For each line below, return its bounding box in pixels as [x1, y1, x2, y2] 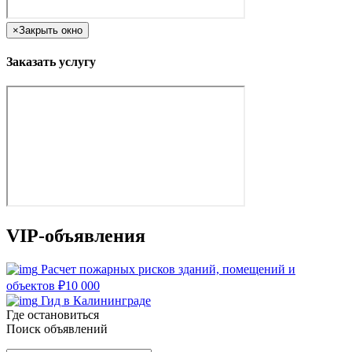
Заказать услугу [6, 54, 96, 68]
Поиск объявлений [6, 321, 108, 335]
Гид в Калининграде [41, 293, 151, 307]
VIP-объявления [6, 225, 145, 246]
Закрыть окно [19, 24, 82, 36]
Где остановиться [6, 307, 99, 321]
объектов [6, 278, 58, 292]
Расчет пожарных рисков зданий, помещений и [41, 262, 295, 276]
